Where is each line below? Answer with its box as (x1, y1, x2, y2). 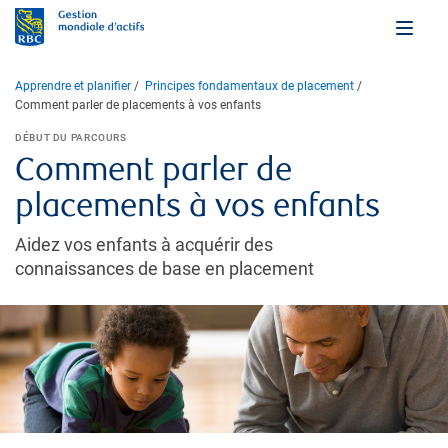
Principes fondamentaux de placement (145, 78, 354, 93)
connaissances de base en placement (15, 257, 314, 279)
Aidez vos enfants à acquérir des (15, 233, 273, 255)
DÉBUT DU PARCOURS (15, 131, 127, 143)
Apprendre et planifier (15, 78, 131, 93)
